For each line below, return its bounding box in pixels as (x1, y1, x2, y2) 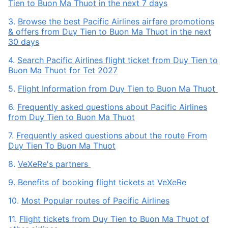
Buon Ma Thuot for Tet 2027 (8, 65, 118, 75)
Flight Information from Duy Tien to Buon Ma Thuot (18, 83, 218, 94)
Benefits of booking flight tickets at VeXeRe (18, 177, 186, 187)
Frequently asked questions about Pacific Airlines (17, 102, 207, 112)
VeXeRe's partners (18, 159, 91, 169)
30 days (8, 37, 39, 47)
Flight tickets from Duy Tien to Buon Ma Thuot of (19, 214, 209, 224)
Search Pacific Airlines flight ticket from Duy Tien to (17, 55, 218, 65)
